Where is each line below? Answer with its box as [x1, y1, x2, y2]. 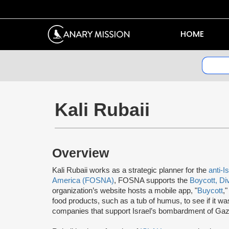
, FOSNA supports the [114, 176, 190, 185]
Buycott [197, 186, 223, 195]
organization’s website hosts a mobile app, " [52, 186, 197, 195]
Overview [52, 146, 109, 160]
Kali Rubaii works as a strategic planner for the [52, 166, 209, 174]
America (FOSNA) [52, 176, 114, 185]
